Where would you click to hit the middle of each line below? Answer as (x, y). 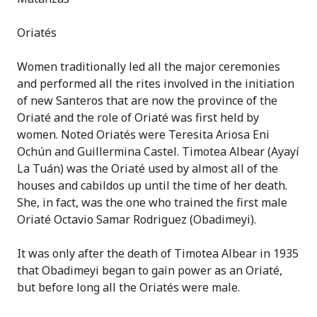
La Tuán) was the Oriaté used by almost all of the (148, 168)
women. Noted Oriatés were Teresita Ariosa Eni (143, 134)
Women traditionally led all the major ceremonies (149, 67)
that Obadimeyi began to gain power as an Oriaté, (150, 270)
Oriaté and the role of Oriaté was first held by (138, 117)
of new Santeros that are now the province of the (147, 100)
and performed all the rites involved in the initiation (156, 83)
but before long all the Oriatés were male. (128, 287)
